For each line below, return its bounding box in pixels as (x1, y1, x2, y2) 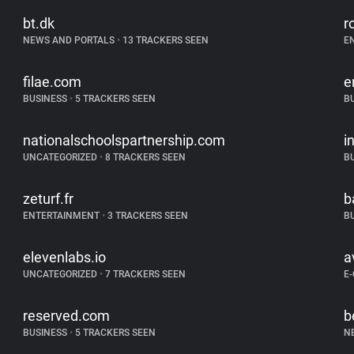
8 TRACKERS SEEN (103, 152, 186, 163)
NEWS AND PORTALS (23, 35, 118, 46)
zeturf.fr (23, 190, 74, 207)
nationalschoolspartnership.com (23, 132, 226, 149)
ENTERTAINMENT (23, 210, 103, 221)
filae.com (23, 73, 82, 90)
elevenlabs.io (23, 249, 107, 265)
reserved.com (23, 307, 111, 324)
